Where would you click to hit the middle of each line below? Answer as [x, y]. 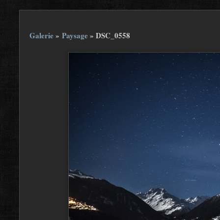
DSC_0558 [113, 35]
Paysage [75, 35]
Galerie [41, 35]
